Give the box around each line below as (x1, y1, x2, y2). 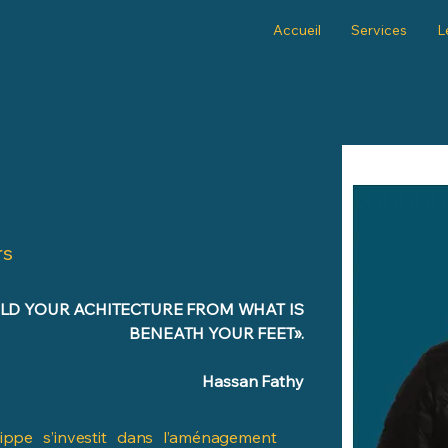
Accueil (273, 21, 321, 39)
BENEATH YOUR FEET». (129, 323, 304, 343)
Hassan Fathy (202, 371, 304, 391)
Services (351, 21, 407, 39)
